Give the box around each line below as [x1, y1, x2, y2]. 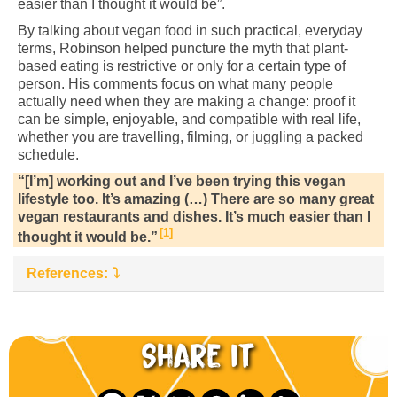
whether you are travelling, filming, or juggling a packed [18, 129, 363, 145]
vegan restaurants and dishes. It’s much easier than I [18, 209, 370, 225]
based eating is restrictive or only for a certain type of [18, 58, 346, 74]
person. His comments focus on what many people [18, 76, 333, 92]
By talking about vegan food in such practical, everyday [18, 23, 362, 39]
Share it [141, 339, 256, 375]
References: [27, 265, 108, 281]
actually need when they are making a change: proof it [18, 94, 355, 110]
